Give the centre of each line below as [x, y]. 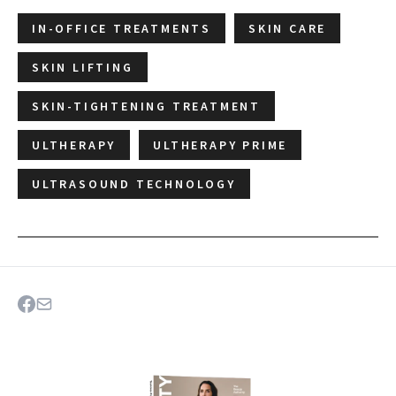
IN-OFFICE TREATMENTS [122, 28]
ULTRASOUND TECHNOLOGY [134, 183]
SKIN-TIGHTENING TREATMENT [146, 106]
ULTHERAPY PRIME [221, 145]
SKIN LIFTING [83, 67]
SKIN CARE [288, 28]
